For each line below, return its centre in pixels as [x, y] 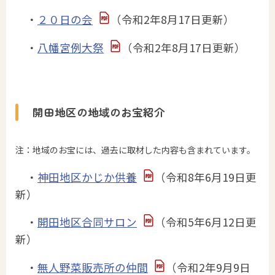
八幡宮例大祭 [71, 48]
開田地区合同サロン [87, 222]
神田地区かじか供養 [87, 177]
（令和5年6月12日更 [205, 222]
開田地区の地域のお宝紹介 [99, 112]
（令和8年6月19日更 [205, 177]
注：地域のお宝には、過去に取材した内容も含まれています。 [135, 149]
